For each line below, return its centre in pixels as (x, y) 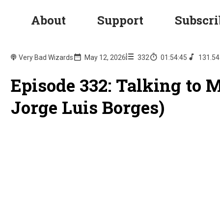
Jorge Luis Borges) (88, 107)
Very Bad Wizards (46, 58)
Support (121, 20)
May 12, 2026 (105, 58)
